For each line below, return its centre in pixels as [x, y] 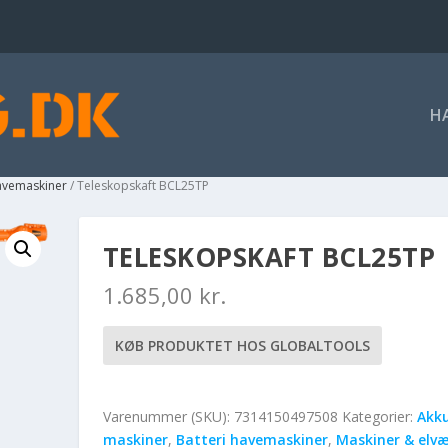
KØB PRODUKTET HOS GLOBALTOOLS [242, 345]
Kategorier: [379, 416]
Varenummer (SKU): [168, 416]
